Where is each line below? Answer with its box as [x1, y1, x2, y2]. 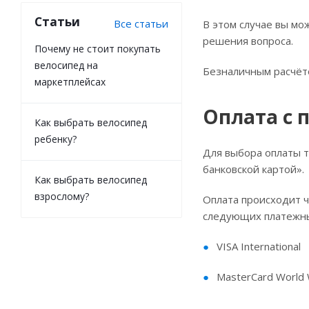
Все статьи [114, 17, 168, 30]
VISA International [217, 239, 301, 253]
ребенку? [34, 132, 77, 146]
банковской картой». [203, 162, 304, 176]
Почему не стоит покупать [34, 42, 161, 55]
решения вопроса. [203, 34, 293, 48]
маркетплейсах [34, 75, 106, 88]
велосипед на [34, 59, 98, 72]
